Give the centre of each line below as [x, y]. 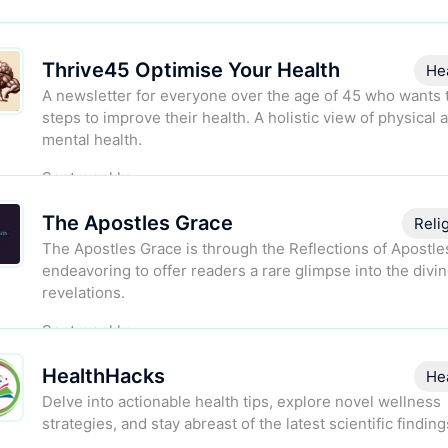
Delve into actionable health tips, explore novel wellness [241, 402]
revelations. [83, 293]
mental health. [92, 140]
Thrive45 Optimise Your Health [191, 70]
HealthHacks [103, 376]
